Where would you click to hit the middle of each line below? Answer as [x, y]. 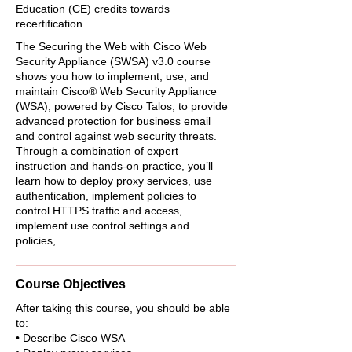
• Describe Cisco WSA [70, 338]
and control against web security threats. [116, 136]
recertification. [51, 24]
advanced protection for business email [113, 121]
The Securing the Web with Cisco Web [111, 46]
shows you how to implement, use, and [112, 76]
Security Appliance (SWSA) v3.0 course [113, 61]
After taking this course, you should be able [123, 308]
